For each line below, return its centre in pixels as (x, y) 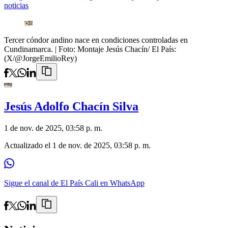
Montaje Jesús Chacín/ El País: (127, 49)
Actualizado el (28, 146)
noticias (16, 6)
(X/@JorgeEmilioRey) (40, 59)
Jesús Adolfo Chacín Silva (71, 107)
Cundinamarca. (28, 49)
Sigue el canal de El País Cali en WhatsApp (74, 183)
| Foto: (66, 49)
